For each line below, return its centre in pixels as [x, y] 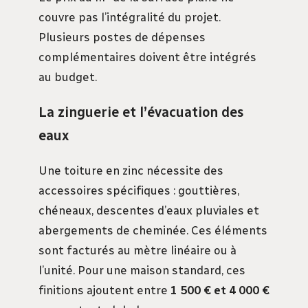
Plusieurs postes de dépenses [122, 37]
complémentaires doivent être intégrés [147, 57]
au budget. [68, 77]
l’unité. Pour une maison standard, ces [142, 271]
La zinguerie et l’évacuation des [141, 112]
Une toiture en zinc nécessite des [131, 171]
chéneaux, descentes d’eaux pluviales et [149, 211]
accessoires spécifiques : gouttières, [139, 191]
